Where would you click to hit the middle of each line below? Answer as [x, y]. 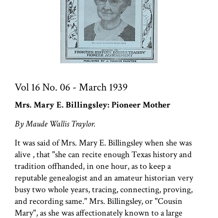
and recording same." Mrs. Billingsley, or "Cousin [99, 201]
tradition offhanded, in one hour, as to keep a [93, 166]
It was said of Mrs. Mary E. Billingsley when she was [103, 143]
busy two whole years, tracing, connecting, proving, [104, 189]
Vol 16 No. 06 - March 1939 [71, 87]
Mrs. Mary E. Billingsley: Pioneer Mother [92, 105]
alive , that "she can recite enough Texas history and [103, 154]
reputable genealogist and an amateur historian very [104, 178]
